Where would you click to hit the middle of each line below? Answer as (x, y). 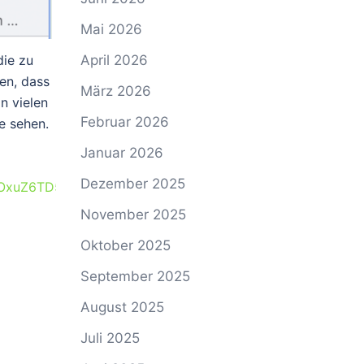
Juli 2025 (110, 338)
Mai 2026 (111, 29)
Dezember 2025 (132, 184)
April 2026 (114, 60)
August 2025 (122, 307)
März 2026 (115, 91)
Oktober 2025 (125, 245)
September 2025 (135, 276)
